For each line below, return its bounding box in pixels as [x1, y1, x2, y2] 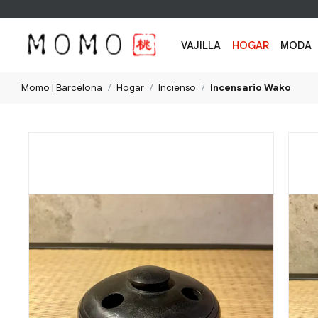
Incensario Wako [210, 82, 291, 94]
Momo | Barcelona [21, 82, 102, 94]
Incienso [158, 82, 196, 94]
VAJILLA [181, 38, 221, 52]
